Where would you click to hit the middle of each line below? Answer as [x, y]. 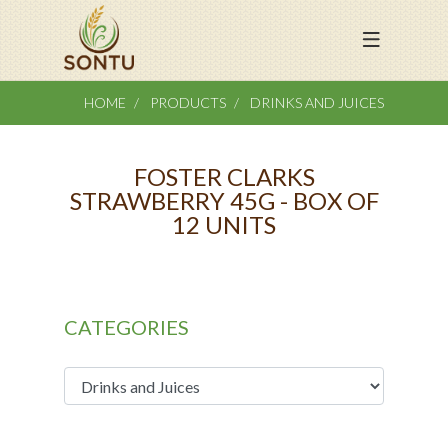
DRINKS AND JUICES [317, 102]
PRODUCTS [186, 102]
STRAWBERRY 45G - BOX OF [224, 200]
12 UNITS [224, 224]
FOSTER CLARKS [224, 176]
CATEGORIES [126, 327]
